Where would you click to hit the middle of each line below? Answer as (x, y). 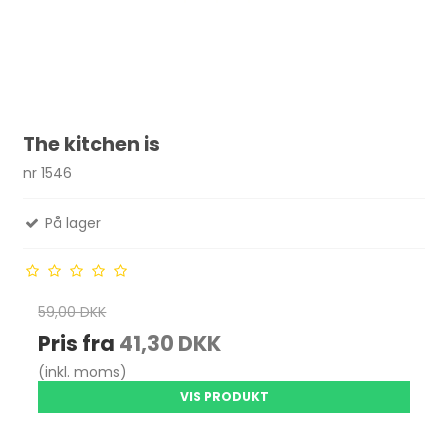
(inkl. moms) (83, 372)
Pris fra (79, 344)
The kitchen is (92, 144)
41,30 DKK (170, 344)
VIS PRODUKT (224, 397)
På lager (71, 223)
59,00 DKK (72, 312)
